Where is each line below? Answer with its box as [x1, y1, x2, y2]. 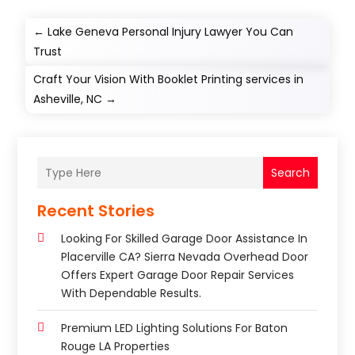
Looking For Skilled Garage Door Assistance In [61, 231, 308, 247]
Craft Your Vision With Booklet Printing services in [33, 71, 304, 88]
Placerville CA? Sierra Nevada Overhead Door [61, 249, 309, 265]
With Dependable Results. [61, 285, 202, 302]
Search [270, 164, 310, 181]
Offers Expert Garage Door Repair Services [61, 267, 295, 284]
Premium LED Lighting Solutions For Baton [61, 320, 288, 337]
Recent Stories [37, 200, 155, 223]
